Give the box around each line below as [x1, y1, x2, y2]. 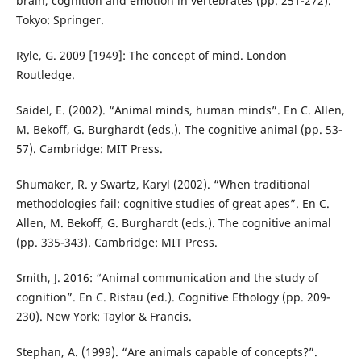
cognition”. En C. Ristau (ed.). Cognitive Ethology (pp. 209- [15, 289, 330, 305]
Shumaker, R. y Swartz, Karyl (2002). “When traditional [15, 176, 310, 193]
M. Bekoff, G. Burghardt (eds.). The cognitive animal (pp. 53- [15, 122, 342, 138]
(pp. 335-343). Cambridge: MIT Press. [15, 234, 218, 251]
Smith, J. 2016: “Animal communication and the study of [15, 270, 318, 286]
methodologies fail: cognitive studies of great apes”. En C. [15, 196, 330, 212]
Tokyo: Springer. [15, 12, 104, 28]
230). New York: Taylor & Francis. [15, 309, 192, 325]
